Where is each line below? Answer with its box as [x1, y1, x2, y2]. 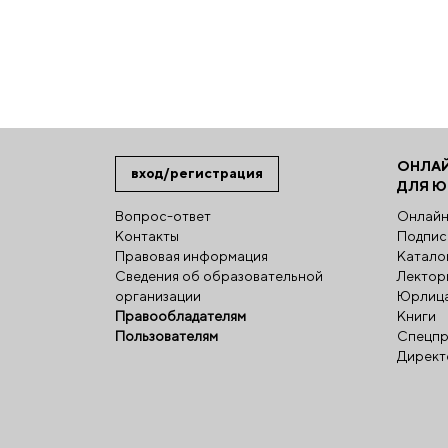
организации [115, 287, 201, 304]
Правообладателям [115, 307, 246, 324]
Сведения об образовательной [115, 267, 323, 284]
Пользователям [115, 327, 218, 344]
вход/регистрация [131, 164, 263, 181]
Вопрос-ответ [115, 207, 211, 224]
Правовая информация [115, 247, 268, 264]
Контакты [115, 227, 179, 244]
